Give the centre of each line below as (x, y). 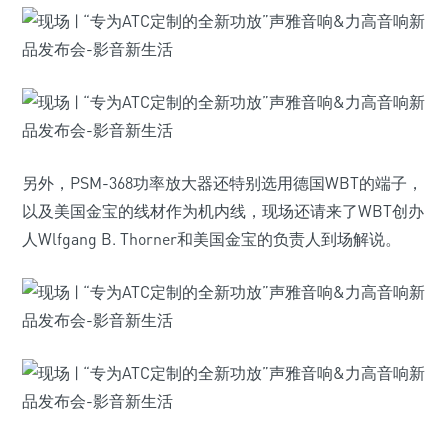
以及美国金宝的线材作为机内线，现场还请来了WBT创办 (223, 211)
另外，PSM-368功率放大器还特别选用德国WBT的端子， (222, 183)
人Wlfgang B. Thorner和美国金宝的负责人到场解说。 (211, 239)
